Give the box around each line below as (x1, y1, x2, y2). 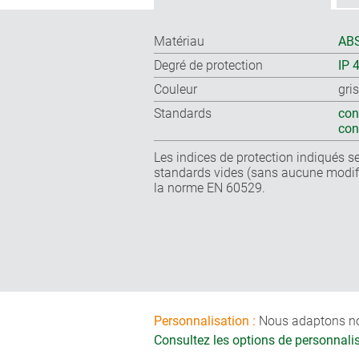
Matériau (154, 34, 204, 50)
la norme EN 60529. (154, 180, 265, 196)
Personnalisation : (154, 313, 256, 329)
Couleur (154, 82, 197, 98)
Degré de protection (154, 58, 263, 74)
